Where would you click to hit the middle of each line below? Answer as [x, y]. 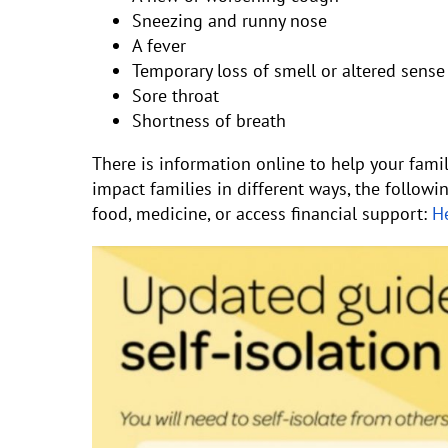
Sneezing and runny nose [229, 20]
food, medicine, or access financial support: [259, 213]
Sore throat [175, 95]
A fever [159, 45]
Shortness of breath [209, 120]
